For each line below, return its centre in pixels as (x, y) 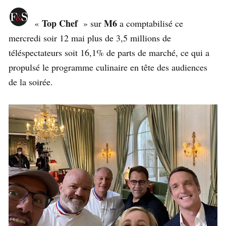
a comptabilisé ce (150, 23)
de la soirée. (31, 82)
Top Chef (60, 23)
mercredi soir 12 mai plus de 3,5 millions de (90, 38)
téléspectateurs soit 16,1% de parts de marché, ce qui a (109, 53)
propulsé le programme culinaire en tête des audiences (108, 67)
